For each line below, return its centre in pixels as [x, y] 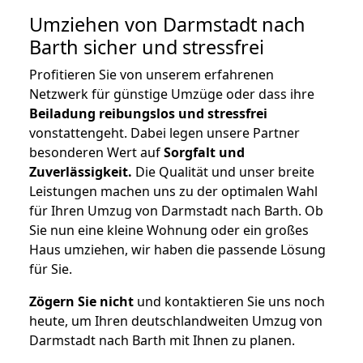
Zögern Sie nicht [81, 302]
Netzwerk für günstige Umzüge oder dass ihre [172, 94]
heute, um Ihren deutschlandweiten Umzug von [176, 321]
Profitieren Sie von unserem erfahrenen [152, 75]
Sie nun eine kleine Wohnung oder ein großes [169, 231]
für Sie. [51, 269]
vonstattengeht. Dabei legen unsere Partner [164, 133]
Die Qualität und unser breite [223, 172]
